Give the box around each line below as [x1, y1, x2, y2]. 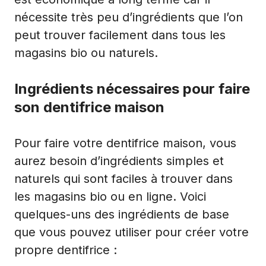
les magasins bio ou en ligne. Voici [14, 189, 206, 204]
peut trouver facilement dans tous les [14, 27, 226, 42]
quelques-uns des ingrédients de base [14, 207, 229, 221]
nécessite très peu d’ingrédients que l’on [14, 9, 243, 24]
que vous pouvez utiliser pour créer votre [14, 224, 249, 239]
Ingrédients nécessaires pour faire [14, 80, 250, 97]
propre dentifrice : [14, 242, 117, 257]
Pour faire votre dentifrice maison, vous [14, 135, 236, 150]
